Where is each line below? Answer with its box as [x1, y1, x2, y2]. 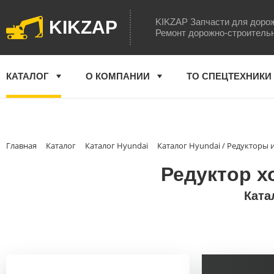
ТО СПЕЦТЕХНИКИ [187, 71, 272, 81]
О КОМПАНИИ [86, 71, 150, 81]
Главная [6, 140, 37, 151]
